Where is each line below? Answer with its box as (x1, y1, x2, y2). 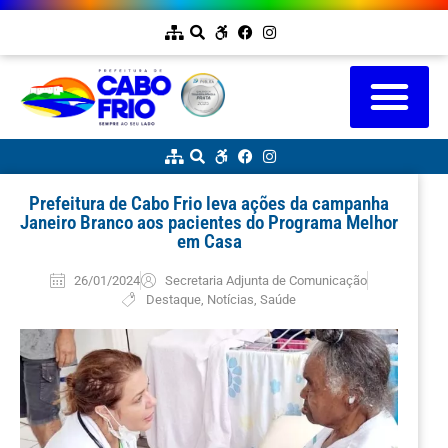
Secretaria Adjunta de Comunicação (164, 272, 367, 288)
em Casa (176, 229, 242, 253)
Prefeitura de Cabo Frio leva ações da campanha (29, 191, 389, 215)
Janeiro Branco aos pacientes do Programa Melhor (20, 210, 398, 234)
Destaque (145, 291, 201, 307)
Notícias (206, 291, 254, 307)
